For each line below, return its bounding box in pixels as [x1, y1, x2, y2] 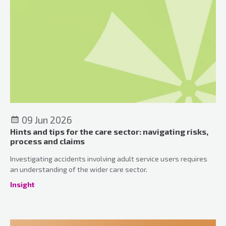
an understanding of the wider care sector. [10, 164, 147, 174]
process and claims [10, 136, 85, 146]
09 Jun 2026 [20, 114, 72, 126]
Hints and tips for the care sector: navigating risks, [10, 126, 208, 136]
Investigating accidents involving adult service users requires [10, 154, 207, 163]
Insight [10, 180, 34, 189]
